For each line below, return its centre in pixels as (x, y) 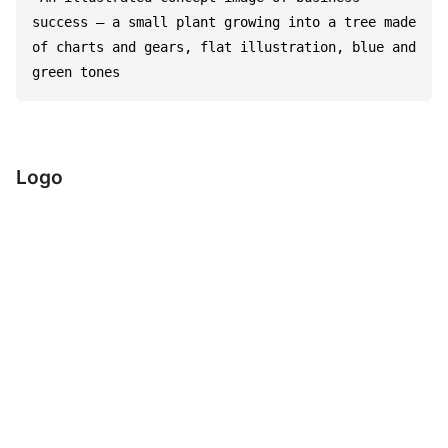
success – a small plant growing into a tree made (224, 21)
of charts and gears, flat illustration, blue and (224, 46)
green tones (76, 71)
